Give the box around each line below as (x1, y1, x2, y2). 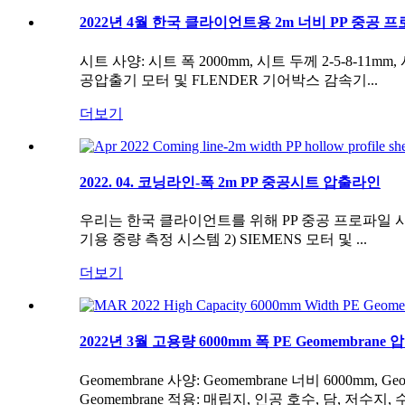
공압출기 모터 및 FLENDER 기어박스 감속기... (80, 71, 378, 88)
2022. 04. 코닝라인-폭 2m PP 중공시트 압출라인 (80, 174, 381, 190)
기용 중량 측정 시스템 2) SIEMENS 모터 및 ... (80, 231, 367, 248)
